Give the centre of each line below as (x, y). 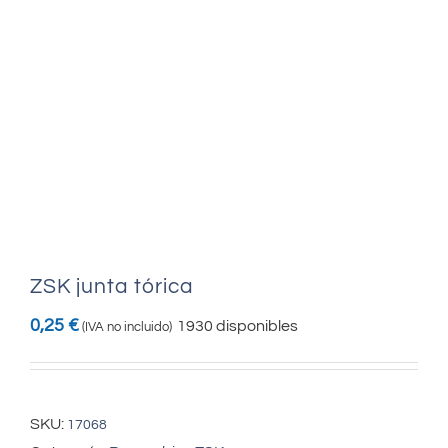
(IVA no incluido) (127, 326)
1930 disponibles (237, 325)
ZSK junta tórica (112, 286)
